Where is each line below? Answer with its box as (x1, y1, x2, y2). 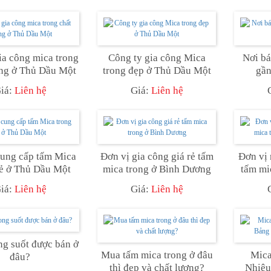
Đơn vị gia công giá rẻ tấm (100, 150, 214, 162)
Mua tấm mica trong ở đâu (100, 249, 213, 261)
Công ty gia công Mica (108, 51, 206, 64)
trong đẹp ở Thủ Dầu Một (102, 64, 211, 76)
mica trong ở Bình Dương (102, 163, 211, 175)
